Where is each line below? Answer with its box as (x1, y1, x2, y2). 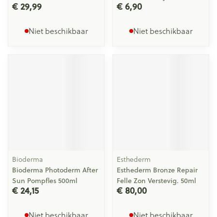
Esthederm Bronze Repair (117, 165, 198, 175)
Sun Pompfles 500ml (12, 176, 77, 186)
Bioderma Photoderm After (12, 165, 98, 175)
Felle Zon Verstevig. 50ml (117, 176, 196, 186)
